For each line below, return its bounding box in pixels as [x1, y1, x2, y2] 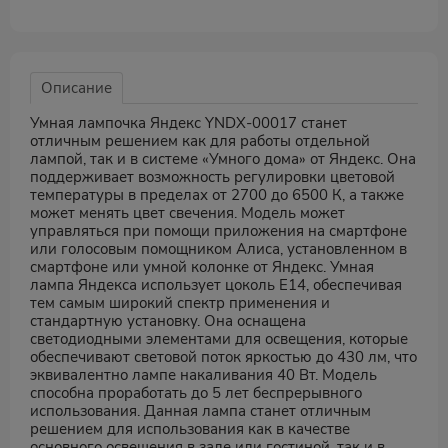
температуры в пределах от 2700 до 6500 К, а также [30, 185, 404, 205]
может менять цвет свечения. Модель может [30, 203, 345, 223]
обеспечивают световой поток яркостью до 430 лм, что [30, 347, 417, 367]
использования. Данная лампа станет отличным [30, 401, 371, 421]
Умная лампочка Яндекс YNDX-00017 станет [30, 113, 347, 133]
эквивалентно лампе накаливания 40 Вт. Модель [30, 365, 377, 385]
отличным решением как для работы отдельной [30, 131, 370, 151]
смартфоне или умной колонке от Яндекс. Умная [30, 257, 374, 277]
